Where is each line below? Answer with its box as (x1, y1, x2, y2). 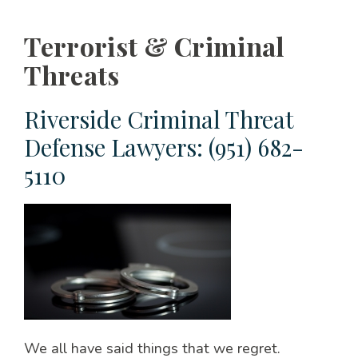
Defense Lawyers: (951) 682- (23, 131, 304, 163)
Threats (23, 58, 120, 93)
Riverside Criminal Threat (23, 103, 294, 135)
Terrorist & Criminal (23, 29, 285, 64)
